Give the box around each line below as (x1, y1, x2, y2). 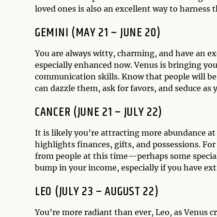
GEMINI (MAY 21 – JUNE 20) (35, 23, 161, 43)
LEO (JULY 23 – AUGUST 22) (35, 182, 159, 201)
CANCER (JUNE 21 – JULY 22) (35, 103, 163, 122)
